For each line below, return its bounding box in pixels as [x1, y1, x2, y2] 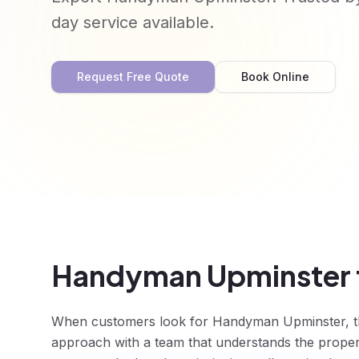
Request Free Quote [77, 70, 189, 83]
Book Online [241, 70, 309, 83]
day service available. [51, 13, 214, 32]
